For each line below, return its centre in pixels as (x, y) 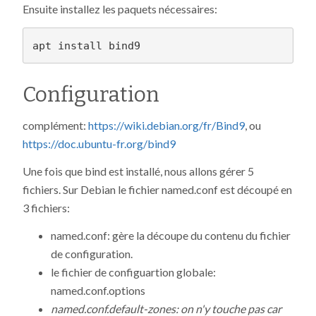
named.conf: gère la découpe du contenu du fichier (171, 236)
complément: (55, 126)
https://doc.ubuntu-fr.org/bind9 (99, 144)
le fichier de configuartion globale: (133, 272)
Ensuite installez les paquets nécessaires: (120, 9)
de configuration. (92, 254)
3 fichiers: (46, 208)
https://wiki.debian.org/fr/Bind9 (166, 126)
